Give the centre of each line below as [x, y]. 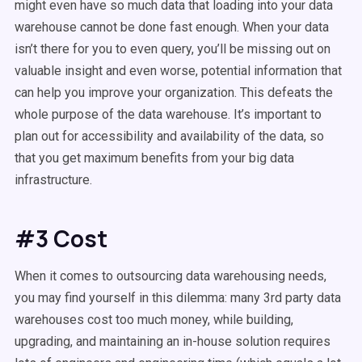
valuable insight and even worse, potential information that [178, 71]
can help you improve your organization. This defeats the [174, 93]
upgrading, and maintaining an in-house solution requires [173, 341]
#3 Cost [61, 238]
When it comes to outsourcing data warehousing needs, [170, 276]
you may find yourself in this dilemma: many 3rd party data [178, 298]
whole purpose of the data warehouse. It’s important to [168, 114]
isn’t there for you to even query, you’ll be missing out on [173, 49]
